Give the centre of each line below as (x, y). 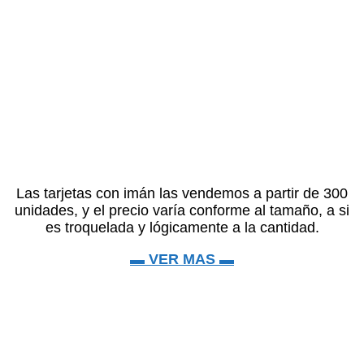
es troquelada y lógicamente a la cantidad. (182, 227)
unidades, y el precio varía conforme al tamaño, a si (182, 210)
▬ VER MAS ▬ (182, 259)
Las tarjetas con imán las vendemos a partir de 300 (182, 193)
